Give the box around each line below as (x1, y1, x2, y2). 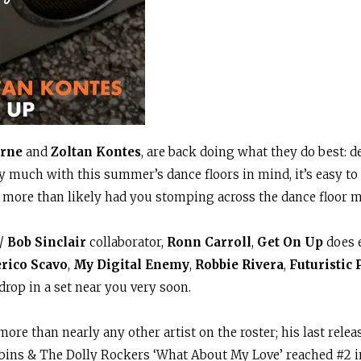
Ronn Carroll (167, 234, 251, 250)
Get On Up (257, 234, 323, 250)
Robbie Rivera (195, 257, 284, 272)
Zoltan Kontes (51, 144, 141, 160)
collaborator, (86, 234, 167, 250)
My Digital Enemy (73, 257, 189, 272)
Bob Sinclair (7, 234, 86, 250)
